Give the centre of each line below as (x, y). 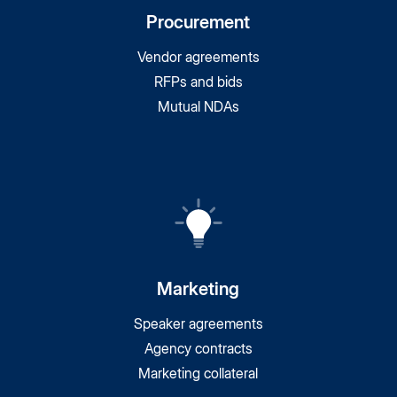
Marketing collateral (198, 373)
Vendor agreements (198, 57)
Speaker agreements (198, 323)
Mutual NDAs (198, 106)
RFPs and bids (198, 82)
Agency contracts (198, 348)
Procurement (198, 22)
